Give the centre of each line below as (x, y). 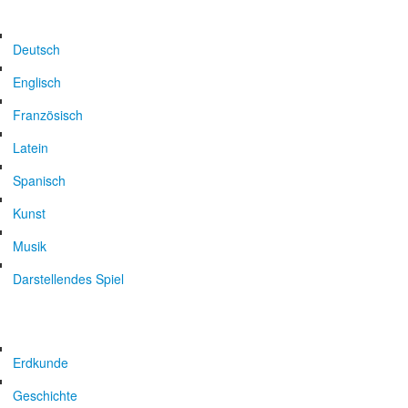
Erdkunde (41, 362)
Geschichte (45, 395)
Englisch (37, 82)
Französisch (48, 115)
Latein (31, 148)
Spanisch (39, 180)
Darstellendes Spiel (68, 279)
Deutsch (36, 49)
